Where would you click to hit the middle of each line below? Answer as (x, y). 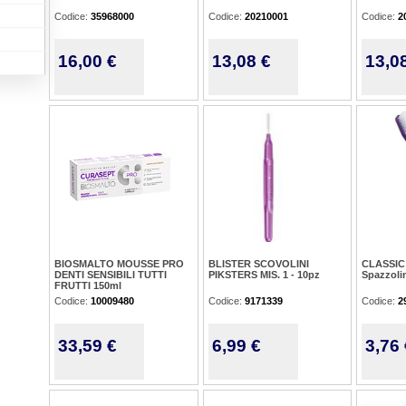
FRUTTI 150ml (88, 285)
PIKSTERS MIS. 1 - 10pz (264, 275)
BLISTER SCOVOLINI (259, 264)
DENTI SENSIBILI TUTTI (111, 275)
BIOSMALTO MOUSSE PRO (119, 264)
